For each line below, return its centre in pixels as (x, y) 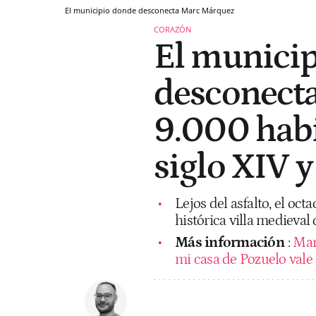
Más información (230, 242)
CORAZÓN (172, 29)
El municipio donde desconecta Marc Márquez (150, 10)
